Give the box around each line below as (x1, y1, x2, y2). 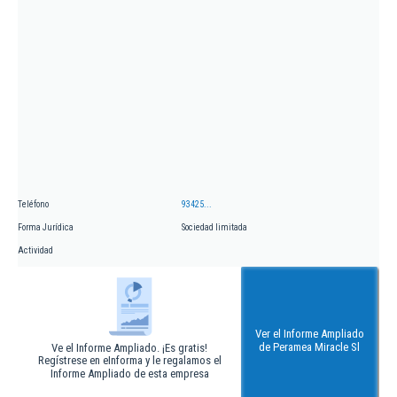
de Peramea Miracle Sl (259, 339, 360, 354)
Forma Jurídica (18, 222, 74, 232)
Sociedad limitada (182, 222, 247, 232)
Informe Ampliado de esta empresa (50, 366, 209, 380)
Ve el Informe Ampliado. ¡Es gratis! (51, 340, 207, 354)
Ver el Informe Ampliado (254, 326, 364, 340)
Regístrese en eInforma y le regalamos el (37, 353, 222, 367)
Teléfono (18, 198, 49, 209)
